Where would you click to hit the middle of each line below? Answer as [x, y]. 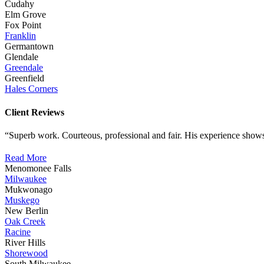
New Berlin [27, 211]
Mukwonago [29, 189]
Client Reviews [34, 112]
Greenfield [24, 78]
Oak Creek [25, 221]
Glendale [22, 57]
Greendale [24, 68]
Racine [18, 232]
